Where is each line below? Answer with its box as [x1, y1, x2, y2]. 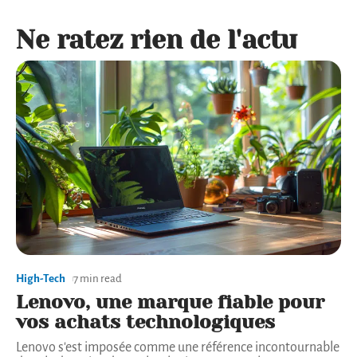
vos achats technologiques [16, 311, 275, 334]
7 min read [73, 273, 122, 285]
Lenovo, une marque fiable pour [16, 291, 324, 314]
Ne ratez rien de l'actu [16, 25, 297, 55]
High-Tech [16, 273, 65, 285]
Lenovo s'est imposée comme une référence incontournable [16, 340, 339, 355]
